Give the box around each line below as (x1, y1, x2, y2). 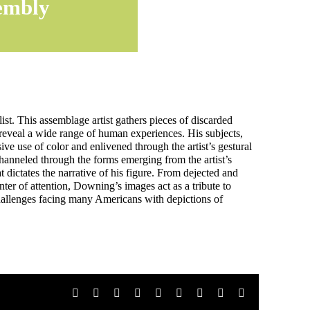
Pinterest (203, 286, 240, 298)
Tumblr (182, 286, 214, 298)
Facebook (78, 286, 121, 298)
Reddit (120, 286, 149, 298)
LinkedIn (140, 286, 181, 298)
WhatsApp (161, 286, 208, 298)
